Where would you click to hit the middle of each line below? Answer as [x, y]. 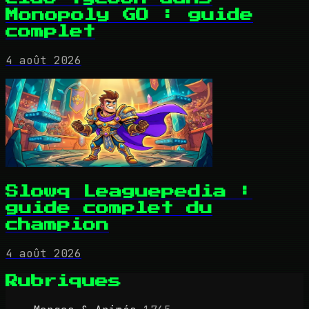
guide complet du [109, 208]
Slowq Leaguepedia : [129, 191]
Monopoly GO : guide [129, 15]
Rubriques [63, 281]
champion [57, 224]
